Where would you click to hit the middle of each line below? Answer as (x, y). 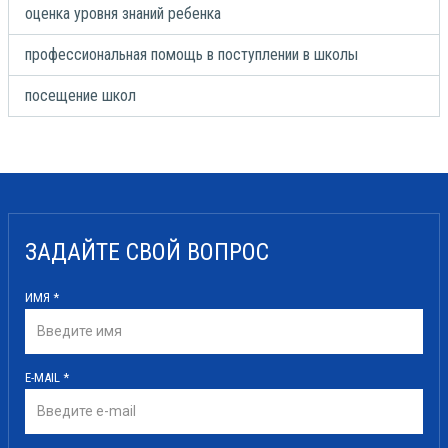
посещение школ (80, 95)
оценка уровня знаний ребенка (123, 13)
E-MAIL (44, 377)
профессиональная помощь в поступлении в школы (191, 54)
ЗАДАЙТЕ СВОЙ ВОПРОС (147, 251)
